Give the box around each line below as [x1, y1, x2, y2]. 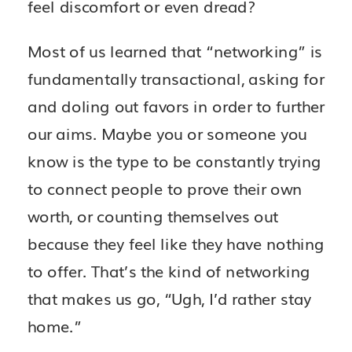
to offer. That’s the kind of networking [27, 259, 310, 282]
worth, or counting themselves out [27, 204, 279, 227]
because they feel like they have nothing [27, 232, 324, 255]
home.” [27, 314, 82, 337]
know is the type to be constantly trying [27, 149, 321, 172]
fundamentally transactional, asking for [27, 67, 324, 90]
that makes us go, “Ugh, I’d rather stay [27, 287, 312, 310]
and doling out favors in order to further [27, 94, 324, 117]
